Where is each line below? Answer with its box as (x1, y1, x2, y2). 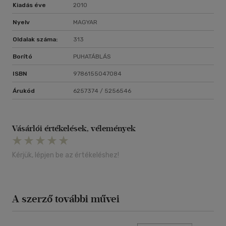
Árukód (13, 87, 35, 95)
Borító (13, 53, 32, 61)
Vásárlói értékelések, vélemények (12, 124, 136, 134)
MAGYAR (73, 19, 97, 26)
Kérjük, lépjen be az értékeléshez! (12, 151, 119, 160)
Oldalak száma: (13, 36, 58, 43)
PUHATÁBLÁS (73, 53, 111, 61)
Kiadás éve (13, 2, 46, 9)
